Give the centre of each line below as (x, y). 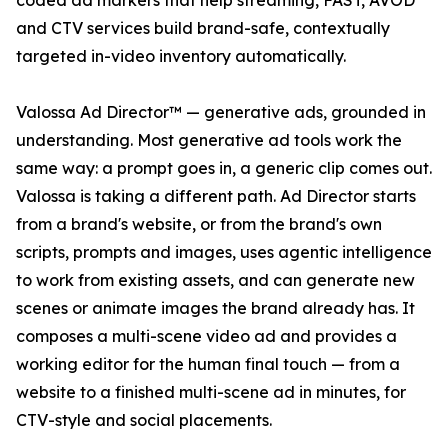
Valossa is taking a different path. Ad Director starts (216, 196)
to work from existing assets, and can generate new (215, 280)
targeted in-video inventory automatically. (181, 56)
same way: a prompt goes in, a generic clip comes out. (224, 168)
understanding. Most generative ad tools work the (209, 140)
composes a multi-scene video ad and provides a (206, 336)
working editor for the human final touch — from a (208, 364)
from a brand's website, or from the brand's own (199, 224)
